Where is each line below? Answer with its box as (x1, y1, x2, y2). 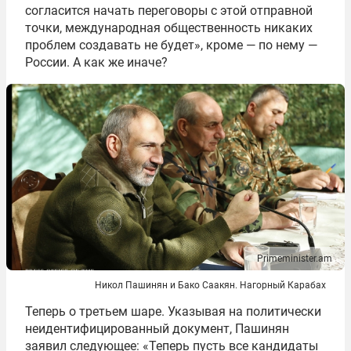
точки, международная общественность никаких (25, 20, 313, 36)
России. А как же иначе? (25, 55, 168, 71)
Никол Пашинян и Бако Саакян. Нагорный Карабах (95, 279, 326, 291)
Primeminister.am (257, 252, 332, 264)
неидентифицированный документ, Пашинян (25, 320, 289, 336)
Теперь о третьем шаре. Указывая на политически (25, 303, 321, 319)
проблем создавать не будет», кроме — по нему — (25, 38, 317, 53)
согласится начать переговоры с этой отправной (25, 3, 313, 19)
